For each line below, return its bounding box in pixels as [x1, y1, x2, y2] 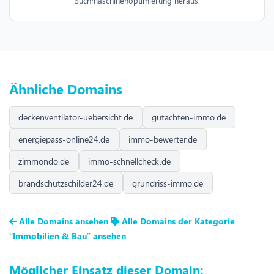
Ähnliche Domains [9, 79, 122, 98]
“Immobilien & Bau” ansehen [9, 230, 126, 242]
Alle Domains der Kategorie [119, 215, 235, 228]
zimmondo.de [18, 155, 70, 167]
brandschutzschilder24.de [18, 177, 114, 189]
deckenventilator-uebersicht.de [18, 111, 133, 124]
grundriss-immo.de [132, 177, 204, 189]
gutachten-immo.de [152, 111, 226, 124]
